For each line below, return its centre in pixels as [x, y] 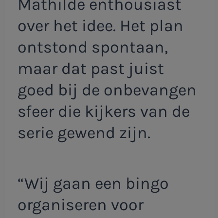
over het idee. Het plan [100, 26]
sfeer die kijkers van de [103, 112]
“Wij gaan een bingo [93, 183]
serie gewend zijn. [84, 133]
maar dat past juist [91, 69]
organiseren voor [80, 205]
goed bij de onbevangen [107, 90]
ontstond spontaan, [92, 47]
